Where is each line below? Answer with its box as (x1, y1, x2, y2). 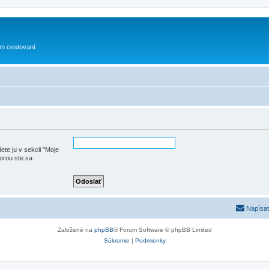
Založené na (57, 226, 94, 233)
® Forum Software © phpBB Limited (113, 226, 212, 233)
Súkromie (103, 237, 130, 244)
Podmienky (134, 237, 166, 244)
